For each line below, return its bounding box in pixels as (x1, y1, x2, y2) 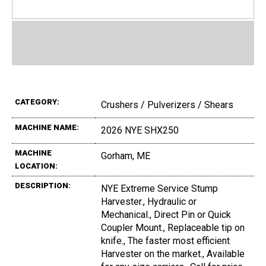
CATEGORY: (15, 97, 59, 107)
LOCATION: (15, 161, 58, 171)
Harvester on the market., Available (101, 248, 245, 260)
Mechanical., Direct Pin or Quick (101, 209, 231, 221)
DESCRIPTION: (15, 181, 71, 191)
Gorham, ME (101, 150, 150, 162)
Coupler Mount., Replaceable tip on (101, 222, 245, 234)
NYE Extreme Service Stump (101, 183, 218, 195)
